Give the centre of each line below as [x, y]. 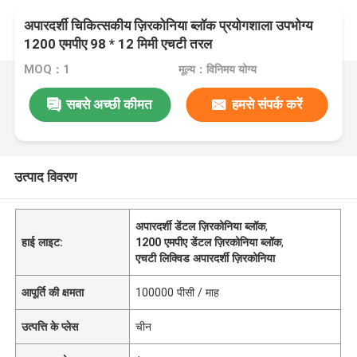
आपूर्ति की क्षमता [53, 292]
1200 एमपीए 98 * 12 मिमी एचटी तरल [118, 44]
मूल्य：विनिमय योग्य [217, 70]
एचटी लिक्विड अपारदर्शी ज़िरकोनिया [206, 258]
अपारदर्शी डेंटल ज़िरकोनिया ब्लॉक [201, 226]
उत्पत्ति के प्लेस [50, 326]
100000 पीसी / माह [178, 292]
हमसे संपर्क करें [267, 104]
